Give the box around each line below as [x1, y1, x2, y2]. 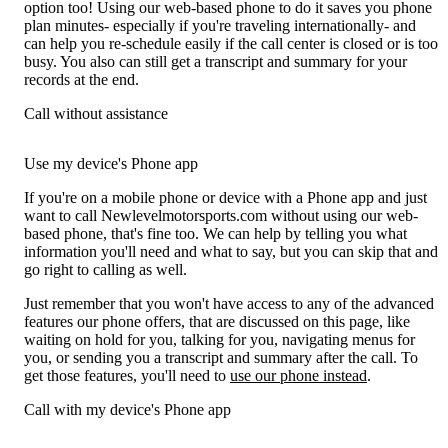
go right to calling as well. [24, 261, 187, 279]
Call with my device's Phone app [24, 401, 231, 419]
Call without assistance [24, 105, 168, 123]
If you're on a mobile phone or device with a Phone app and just [24, 189, 427, 207]
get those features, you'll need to [24, 367, 230, 385]
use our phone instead [230, 367, 367, 385]
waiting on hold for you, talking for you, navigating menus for [24, 331, 415, 349]
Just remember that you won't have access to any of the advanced [24, 295, 434, 313]
